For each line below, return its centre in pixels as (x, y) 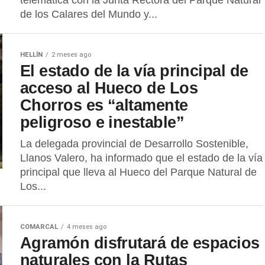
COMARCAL (39, 227)
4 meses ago (87, 227)
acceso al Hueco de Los (109, 88)
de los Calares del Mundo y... (89, 14)
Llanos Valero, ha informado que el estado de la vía (141, 158)
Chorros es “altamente (104, 105)
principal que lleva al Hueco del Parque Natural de (138, 172)
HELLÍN (31, 55)
